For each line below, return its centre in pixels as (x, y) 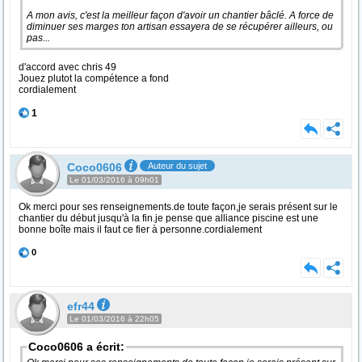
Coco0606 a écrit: (76, 347)
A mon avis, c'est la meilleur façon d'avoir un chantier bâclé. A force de (180, 15)
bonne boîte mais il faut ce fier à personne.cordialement (140, 229)
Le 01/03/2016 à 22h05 (114, 319)
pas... (38, 38)
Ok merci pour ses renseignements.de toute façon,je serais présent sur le (178, 207)
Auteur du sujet (177, 166)
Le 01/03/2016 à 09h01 (114, 180)
